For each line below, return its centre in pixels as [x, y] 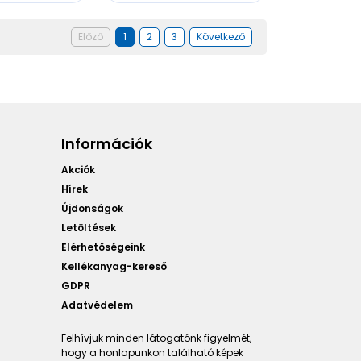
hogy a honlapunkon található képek [152, 352]
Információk [107, 143]
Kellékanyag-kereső [114, 266]
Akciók [78, 169]
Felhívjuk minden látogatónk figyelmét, [156, 338]
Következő [221, 36]
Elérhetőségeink [103, 247]
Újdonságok [92, 208]
